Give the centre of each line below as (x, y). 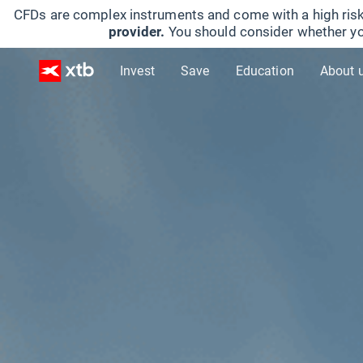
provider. (138, 31)
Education (265, 70)
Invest (137, 70)
